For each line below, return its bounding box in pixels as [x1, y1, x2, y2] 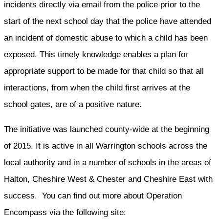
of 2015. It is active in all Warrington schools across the [4, 141, 207, 151]
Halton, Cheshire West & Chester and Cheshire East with [4, 174, 213, 184]
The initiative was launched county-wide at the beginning [4, 124, 209, 134]
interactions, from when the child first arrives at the [4, 83, 190, 92]
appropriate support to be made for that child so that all [4, 66, 204, 76]
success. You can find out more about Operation [4, 191, 182, 200]
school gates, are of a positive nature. [4, 99, 142, 109]
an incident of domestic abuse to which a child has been [4, 33, 208, 43]
